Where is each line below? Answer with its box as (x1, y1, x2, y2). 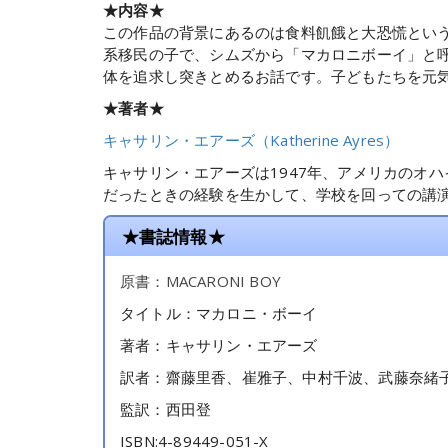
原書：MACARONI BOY (120, 271, 281, 292)
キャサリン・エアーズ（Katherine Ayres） (103, 129, 400, 150)
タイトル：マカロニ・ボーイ (120, 303, 318, 324)
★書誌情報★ (121, 225, 225, 249)
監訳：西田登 (120, 399, 212, 420)
